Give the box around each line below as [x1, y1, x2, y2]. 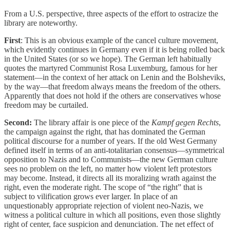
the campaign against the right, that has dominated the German [4, 127, 205, 136]
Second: [4, 118, 32, 127]
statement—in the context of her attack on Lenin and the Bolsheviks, [4, 72, 225, 82]
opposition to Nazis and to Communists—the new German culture [4, 155, 218, 164]
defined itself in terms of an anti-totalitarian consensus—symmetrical [4, 145, 224, 155]
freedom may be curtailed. [4, 100, 88, 109]
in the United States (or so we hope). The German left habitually [4, 54, 212, 63]
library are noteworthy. [4, 18, 78, 27]
